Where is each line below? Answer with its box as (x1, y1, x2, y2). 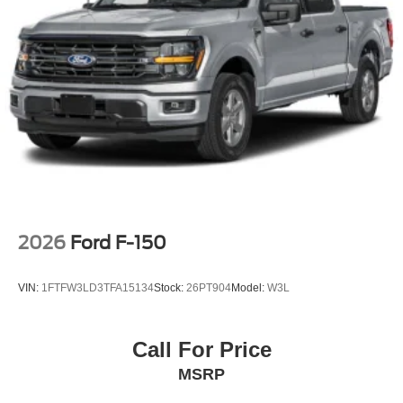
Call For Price (131, 337, 272, 363)
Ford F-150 (70, 232, 166, 255)
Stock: (154, 281, 186, 294)
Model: (231, 281, 267, 294)
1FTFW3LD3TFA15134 (41, 281, 154, 294)
